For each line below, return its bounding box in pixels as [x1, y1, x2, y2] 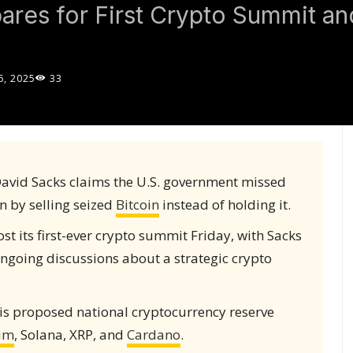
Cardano [126, 325, 180, 344]
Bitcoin [115, 195, 159, 214]
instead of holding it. [158, 195, 291, 214]
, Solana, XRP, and [13, 325, 127, 344]
